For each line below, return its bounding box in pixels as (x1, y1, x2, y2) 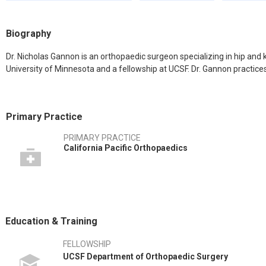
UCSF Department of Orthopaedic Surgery (63, 252, 228, 261)
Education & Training (5, 216, 97, 227)
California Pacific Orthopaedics (64, 143, 188, 153)
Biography (6, 28, 51, 39)
